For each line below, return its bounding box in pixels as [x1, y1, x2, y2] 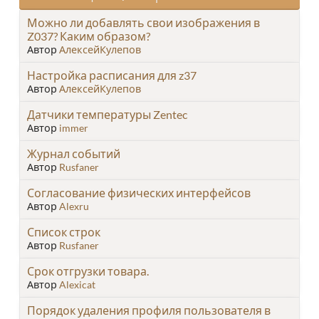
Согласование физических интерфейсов [27, 185, 251, 199]
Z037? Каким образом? [27, 28, 150, 43]
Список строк [27, 224, 100, 239]
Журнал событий [27, 146, 120, 160]
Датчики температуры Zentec [27, 107, 187, 121]
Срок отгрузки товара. [27, 263, 149, 278]
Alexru [59, 199, 89, 212]
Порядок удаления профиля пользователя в [27, 303, 271, 317]
